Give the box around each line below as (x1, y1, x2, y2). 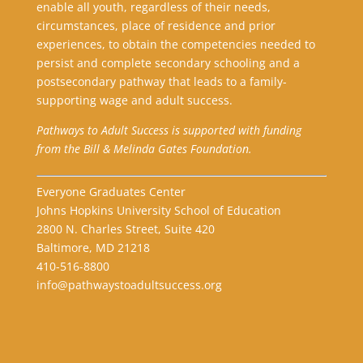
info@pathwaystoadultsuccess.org (36, 277, 222, 293)
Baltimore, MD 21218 (36, 240, 150, 256)
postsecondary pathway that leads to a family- (36, 74, 287, 90)
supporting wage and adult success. (36, 92, 233, 109)
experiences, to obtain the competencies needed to (36, 36, 315, 53)
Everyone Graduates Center (36, 184, 186, 200)
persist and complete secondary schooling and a (36, 55, 300, 71)
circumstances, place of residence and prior (36, 18, 275, 34)
